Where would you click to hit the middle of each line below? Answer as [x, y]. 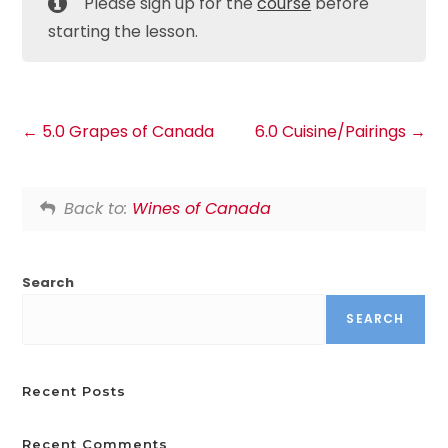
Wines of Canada [202, 208]
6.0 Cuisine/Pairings [332, 131]
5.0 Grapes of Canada [126, 131]
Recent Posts [74, 390]
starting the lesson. [123, 32]
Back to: [98, 208]
